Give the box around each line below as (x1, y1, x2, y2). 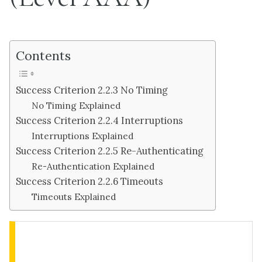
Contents (16, 47, 71, 64)
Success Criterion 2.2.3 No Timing (16, 84, 168, 96)
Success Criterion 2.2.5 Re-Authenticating (16, 145, 204, 157)
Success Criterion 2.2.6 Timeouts (16, 175, 163, 187)
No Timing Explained (32, 100, 121, 111)
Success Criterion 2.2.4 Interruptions (16, 115, 183, 126)
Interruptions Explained (32, 130, 134, 142)
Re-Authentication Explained (32, 161, 155, 172)
